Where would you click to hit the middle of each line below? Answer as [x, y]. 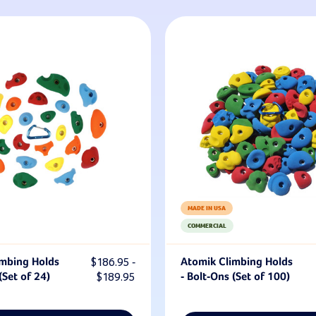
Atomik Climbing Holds [237, 262]
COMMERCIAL [207, 226]
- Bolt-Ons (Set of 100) [235, 277]
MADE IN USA [207, 208]
